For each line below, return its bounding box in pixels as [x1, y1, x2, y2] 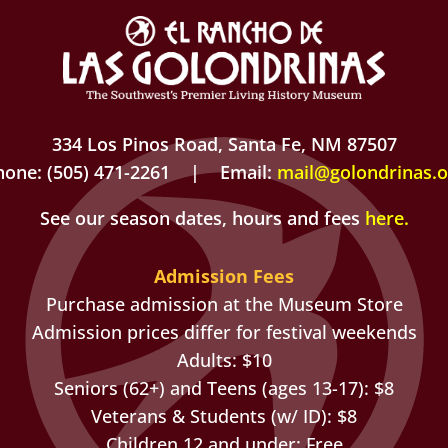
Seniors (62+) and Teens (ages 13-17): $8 [54, 375, 394, 400]
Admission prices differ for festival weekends [31, 319, 417, 344]
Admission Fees [154, 263, 294, 288]
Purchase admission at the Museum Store [45, 291, 403, 316]
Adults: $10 [176, 347, 272, 372]
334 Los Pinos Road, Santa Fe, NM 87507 [51, 132, 397, 157]
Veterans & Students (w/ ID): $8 [91, 403, 357, 428]
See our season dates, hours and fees [39, 206, 365, 231]
